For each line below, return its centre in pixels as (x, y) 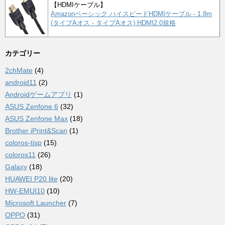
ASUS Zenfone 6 (32, 106)
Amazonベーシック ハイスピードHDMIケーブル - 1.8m (131, 14)
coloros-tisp (23, 142)
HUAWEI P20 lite (31, 179)
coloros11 (20, 154)
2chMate (19, 70)
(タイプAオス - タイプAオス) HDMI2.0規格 (113, 23)
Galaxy (16, 166)
